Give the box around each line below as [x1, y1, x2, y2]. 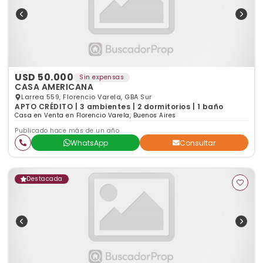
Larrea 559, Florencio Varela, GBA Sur [21, 92, 152, 102]
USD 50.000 [15, 70, 73, 84]
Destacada [26, 174, 63, 183]
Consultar [180, 137, 215, 148]
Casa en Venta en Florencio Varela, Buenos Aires [15, 111, 176, 120]
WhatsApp [70, 137, 108, 148]
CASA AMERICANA [15, 81, 93, 93]
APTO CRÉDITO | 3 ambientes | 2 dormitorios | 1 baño [15, 102, 224, 112]
